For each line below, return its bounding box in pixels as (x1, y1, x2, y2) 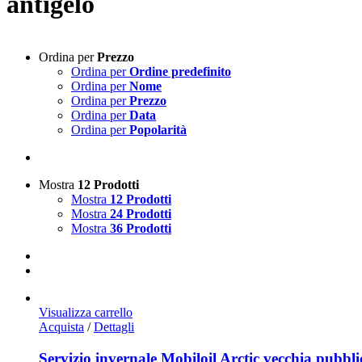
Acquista (39, 319, 84, 334)
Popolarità (129, 122, 187, 137)
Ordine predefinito (129, 64, 231, 78)
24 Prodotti (110, 206, 171, 221)
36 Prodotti (110, 221, 171, 235)
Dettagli (94, 319, 134, 334)
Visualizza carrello (39, 305, 133, 319)
